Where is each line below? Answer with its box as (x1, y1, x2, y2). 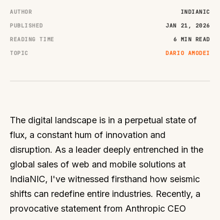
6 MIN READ (173, 36, 210, 43)
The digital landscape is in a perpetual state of (10, 115, 197, 125)
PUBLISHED (10, 22, 43, 29)
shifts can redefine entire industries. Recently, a (10, 189, 200, 199)
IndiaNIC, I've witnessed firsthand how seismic (10, 174, 200, 184)
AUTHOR (10, 8, 32, 15)
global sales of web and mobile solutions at (10, 159, 186, 169)
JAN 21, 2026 (165, 22, 210, 29)
